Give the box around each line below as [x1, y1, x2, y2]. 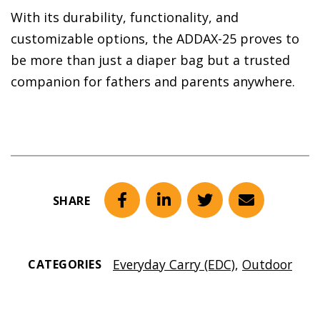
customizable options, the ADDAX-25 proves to [11, 30, 299, 48]
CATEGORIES [28, 256, 101, 272]
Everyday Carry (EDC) [113, 255, 235, 273]
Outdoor [242, 255, 292, 273]
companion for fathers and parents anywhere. [11, 73, 295, 91]
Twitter [204, 199, 259, 221]
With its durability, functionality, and [11, 9, 239, 26]
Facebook [121, 199, 191, 221]
